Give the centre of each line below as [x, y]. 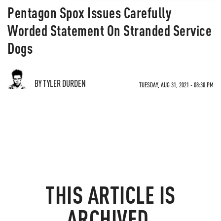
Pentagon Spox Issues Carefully [89, 12]
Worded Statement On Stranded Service [110, 30]
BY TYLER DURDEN [60, 83]
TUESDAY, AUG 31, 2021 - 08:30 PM [176, 85]
